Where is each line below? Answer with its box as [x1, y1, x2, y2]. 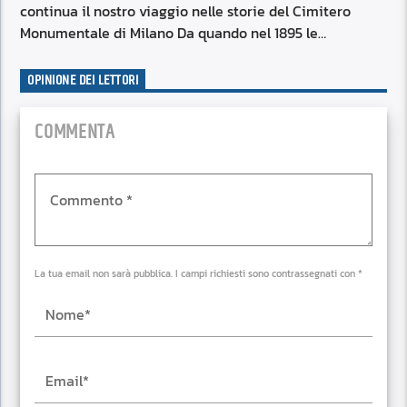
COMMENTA [35, 115, 115, 148]
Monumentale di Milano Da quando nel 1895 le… [20, 21, 327, 44]
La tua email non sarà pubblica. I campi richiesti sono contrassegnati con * [35, 265, 363, 281]
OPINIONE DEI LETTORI [27, 69, 139, 93]
